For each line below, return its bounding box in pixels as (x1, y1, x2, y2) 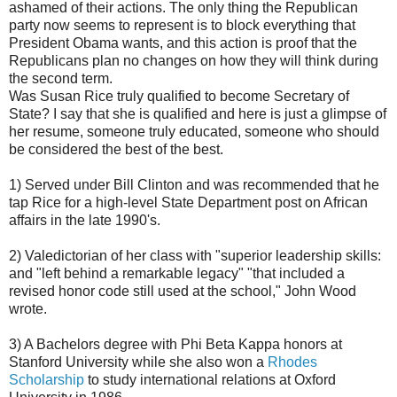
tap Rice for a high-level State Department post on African (9, 195, 368, 211)
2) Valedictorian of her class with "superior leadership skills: (9, 248, 381, 264)
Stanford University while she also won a (9, 354, 268, 370)
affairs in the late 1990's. (9, 213, 160, 229)
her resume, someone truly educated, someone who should (9, 124, 379, 140)
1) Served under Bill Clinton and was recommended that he (9, 177, 379, 193)
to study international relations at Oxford (84, 372, 336, 388)
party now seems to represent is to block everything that (9, 18, 355, 34)
